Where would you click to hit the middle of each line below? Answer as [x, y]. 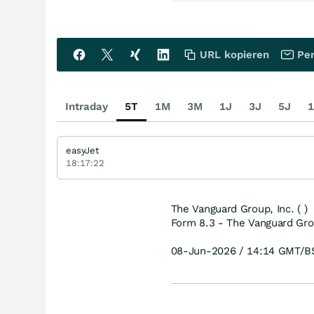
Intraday [87, 107]
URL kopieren [234, 55]
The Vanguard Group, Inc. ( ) [239, 209]
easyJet [83, 150]
